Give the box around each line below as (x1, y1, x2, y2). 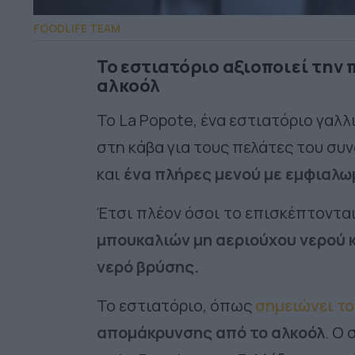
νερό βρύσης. (97, 256, 199, 278)
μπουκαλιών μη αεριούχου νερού (97, 229, 349, 251)
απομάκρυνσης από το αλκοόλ (97, 322, 325, 344)
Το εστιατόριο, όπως (97, 295, 255, 317)
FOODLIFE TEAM (33, 21, 120, 36)
